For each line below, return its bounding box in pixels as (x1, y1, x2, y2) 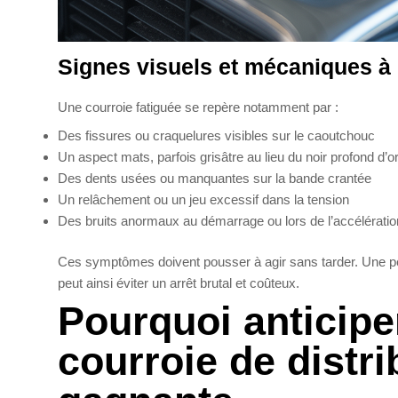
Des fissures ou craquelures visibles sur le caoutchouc (58, 127, 375, 143)
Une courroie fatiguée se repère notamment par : (58, 99, 338, 115)
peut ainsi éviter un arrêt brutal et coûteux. (58, 275, 299, 291)
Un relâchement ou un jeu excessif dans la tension (58, 191, 349, 207)
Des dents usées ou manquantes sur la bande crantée (58, 170, 371, 186)
